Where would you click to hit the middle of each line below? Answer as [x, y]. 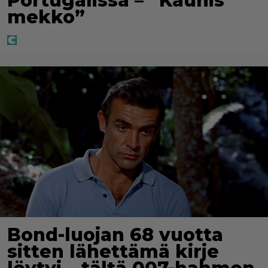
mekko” [46, 17]
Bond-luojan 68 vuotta [115, 234]
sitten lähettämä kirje [113, 251]
